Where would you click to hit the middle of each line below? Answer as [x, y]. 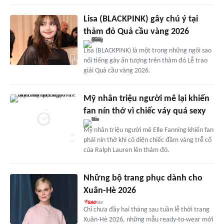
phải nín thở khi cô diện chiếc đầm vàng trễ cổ [147, 140]
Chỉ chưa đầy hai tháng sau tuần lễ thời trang [146, 209]
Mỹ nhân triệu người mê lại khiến [146, 98]
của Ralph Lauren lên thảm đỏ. [126, 150]
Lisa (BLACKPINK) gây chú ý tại [140, 19]
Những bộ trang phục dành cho [143, 178]
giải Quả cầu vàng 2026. [117, 70]
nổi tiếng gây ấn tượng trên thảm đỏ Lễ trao [145, 60]
